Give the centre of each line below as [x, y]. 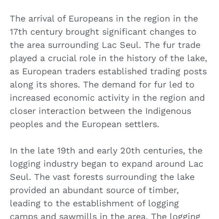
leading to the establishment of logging [94, 203]
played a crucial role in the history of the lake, [109, 58]
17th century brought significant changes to [103, 31]
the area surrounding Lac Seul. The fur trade [105, 44]
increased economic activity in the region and [107, 97]
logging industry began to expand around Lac [107, 163]
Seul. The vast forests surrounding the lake [102, 176]
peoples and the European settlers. [85, 124]
